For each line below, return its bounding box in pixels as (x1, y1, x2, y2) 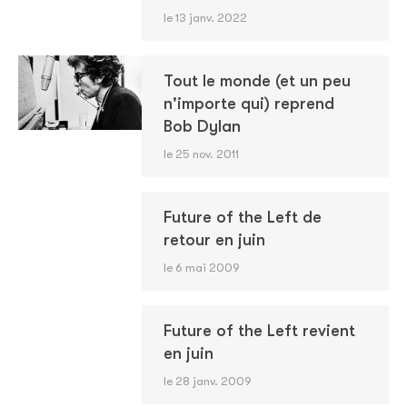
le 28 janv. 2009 (163, 374, 252, 388)
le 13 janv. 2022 (163, 11, 247, 25)
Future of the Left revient (163, 322, 355, 340)
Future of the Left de (163, 208, 322, 226)
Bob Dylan (163, 117, 241, 135)
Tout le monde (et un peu (163, 72, 351, 90)
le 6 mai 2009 (163, 261, 240, 274)
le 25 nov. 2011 (163, 147, 239, 161)
